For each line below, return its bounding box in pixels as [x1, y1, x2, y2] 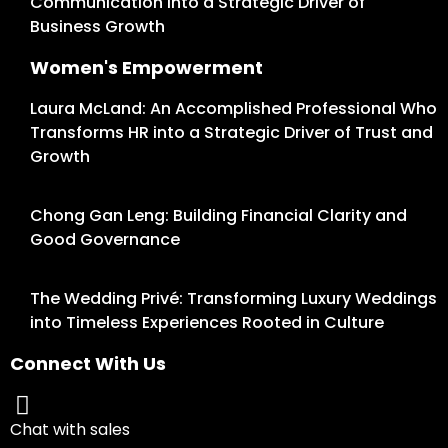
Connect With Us [10, 351, 166, 377]
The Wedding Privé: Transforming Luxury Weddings [30, 287, 437, 311]
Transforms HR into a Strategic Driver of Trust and [30, 121, 433, 145]
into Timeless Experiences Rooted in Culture [30, 311, 384, 335]
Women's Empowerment [30, 55, 263, 81]
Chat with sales [10, 418, 130, 442]
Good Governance [30, 228, 180, 252]
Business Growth [30, 15, 165, 39]
